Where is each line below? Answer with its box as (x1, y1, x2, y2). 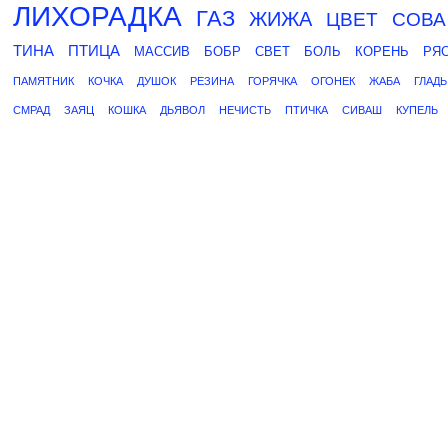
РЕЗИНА (190, 75, 234, 87)
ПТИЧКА (285, 104, 328, 116)
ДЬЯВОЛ (160, 104, 205, 116)
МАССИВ (134, 44, 190, 59)
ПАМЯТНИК (13, 75, 74, 87)
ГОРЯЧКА (248, 75, 297, 87)
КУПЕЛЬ (396, 104, 438, 116)
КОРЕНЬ (355, 44, 409, 59)
